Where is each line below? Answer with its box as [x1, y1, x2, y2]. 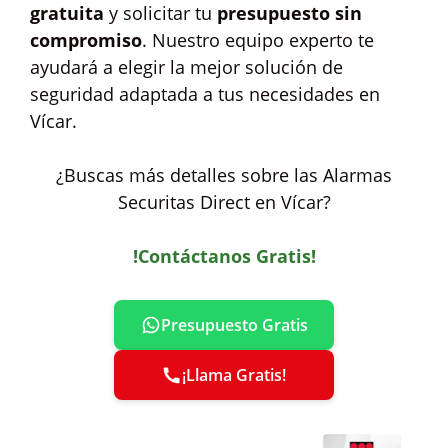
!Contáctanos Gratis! [132, 244, 316, 268]
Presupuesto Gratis [160, 314, 308, 336]
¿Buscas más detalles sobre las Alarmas [56, 163, 392, 187]
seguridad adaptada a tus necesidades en [30, 82, 380, 106]
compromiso [30, 28, 142, 52]
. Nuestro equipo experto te [142, 28, 374, 52]
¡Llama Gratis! [182, 364, 286, 386]
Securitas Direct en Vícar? [117, 190, 331, 214]
